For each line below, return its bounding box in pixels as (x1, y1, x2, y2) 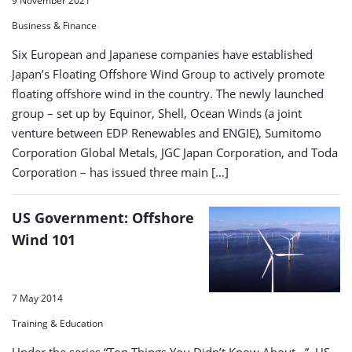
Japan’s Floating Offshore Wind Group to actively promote (12, 66, 324, 82)
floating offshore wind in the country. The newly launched (12, 86, 324, 102)
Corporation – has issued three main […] (12, 164, 229, 181)
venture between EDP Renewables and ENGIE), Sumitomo (12, 125, 321, 141)
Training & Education (12, 316, 103, 330)
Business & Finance (12, 19, 97, 33)
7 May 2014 (12, 291, 63, 305)
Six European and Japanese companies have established (12, 46, 313, 63)
